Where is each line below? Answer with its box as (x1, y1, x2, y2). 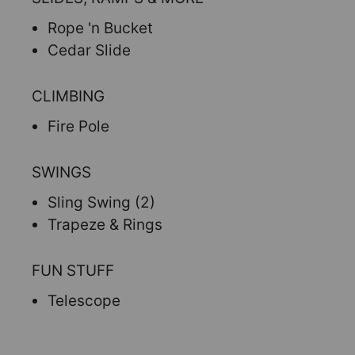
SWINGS (32, 163, 91, 181)
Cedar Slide (48, 41, 131, 59)
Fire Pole (48, 117, 109, 136)
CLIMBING (32, 87, 105, 105)
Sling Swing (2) (48, 193, 155, 212)
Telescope (48, 292, 120, 310)
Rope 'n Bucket (48, 19, 153, 37)
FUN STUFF (32, 261, 114, 280)
